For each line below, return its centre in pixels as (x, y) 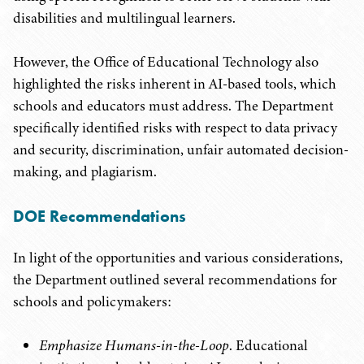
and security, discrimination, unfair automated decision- (181, 149)
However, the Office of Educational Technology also (166, 62)
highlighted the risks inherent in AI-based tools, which (175, 84)
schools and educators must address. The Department (173, 106)
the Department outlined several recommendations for (175, 279)
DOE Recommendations (100, 216)
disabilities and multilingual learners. (124, 18)
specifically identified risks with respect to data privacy (175, 128)
